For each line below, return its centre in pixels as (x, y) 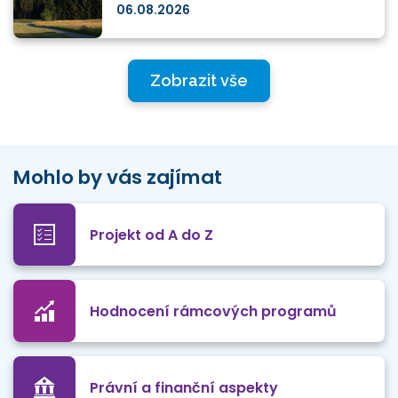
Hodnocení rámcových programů (213, 311)
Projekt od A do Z (151, 235)
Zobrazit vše (199, 81)
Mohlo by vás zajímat (118, 178)
